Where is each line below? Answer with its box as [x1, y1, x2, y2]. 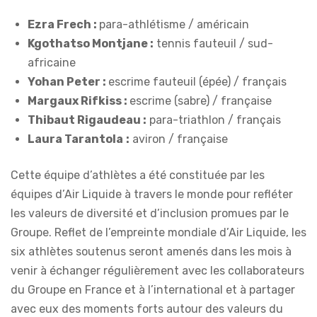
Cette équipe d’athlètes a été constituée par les [11, 168, 265, 182]
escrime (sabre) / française [129, 93, 272, 108]
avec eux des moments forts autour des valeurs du [11, 301, 283, 316]
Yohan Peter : [28, 74, 108, 88]
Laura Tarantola [28, 132, 123, 146]
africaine [28, 55, 76, 69]
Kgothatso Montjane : [28, 36, 154, 50]
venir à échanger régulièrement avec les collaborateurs [11, 263, 304, 277]
